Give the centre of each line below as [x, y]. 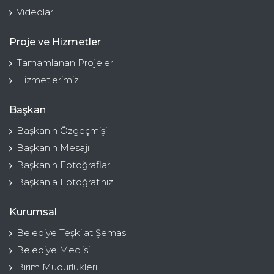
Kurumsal [33, 212]
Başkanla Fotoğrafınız [65, 182]
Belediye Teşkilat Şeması [72, 233]
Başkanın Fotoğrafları [64, 165]
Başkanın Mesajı [53, 148]
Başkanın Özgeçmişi [62, 131]
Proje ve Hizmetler [55, 42]
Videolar [35, 12]
